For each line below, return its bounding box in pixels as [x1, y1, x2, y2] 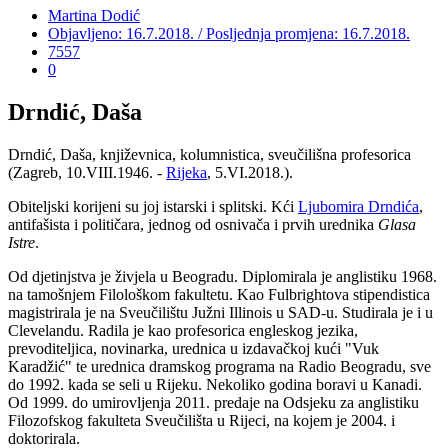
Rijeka [166, 163, 207, 181]
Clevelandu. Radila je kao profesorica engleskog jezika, [8, 321, 358, 339]
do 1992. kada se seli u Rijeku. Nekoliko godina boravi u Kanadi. [8, 375, 422, 393]
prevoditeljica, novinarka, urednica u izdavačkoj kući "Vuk [8, 339, 379, 357]
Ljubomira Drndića [298, 197, 419, 215]
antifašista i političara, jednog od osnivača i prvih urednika [8, 215, 378, 233]
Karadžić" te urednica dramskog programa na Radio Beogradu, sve [8, 357, 431, 375]
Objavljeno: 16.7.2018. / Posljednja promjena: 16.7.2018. [48, 25, 410, 42]
